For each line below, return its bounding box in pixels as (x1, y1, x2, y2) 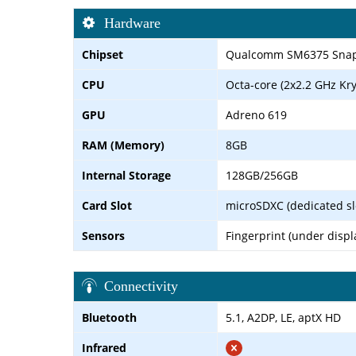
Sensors (82, 227, 125, 243)
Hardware (104, 14, 161, 31)
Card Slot (82, 197, 132, 213)
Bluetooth (82, 309, 137, 325)
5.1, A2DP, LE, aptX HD (226, 309, 341, 325)
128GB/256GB (226, 167, 298, 183)
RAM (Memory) (82, 137, 164, 153)
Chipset (82, 46, 123, 62)
